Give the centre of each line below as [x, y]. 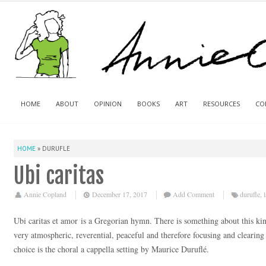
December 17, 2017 [120, 194]
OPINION [108, 103]
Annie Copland [45, 194]
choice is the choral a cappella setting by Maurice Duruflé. [111, 249]
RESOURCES [221, 103]
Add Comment [194, 194]
